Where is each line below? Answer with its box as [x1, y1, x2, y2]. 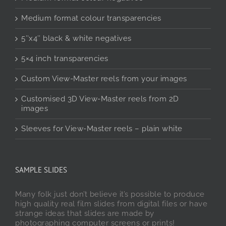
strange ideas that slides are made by [15, 209, 154, 218]
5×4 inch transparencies [21, 54, 108, 64]
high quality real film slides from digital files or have [15, 199, 207, 209]
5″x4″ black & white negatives [21, 34, 132, 43]
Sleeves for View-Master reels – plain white [21, 124, 183, 134]
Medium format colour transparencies [21, 14, 161, 23]
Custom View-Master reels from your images [21, 74, 187, 84]
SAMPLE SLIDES [15, 165, 67, 175]
